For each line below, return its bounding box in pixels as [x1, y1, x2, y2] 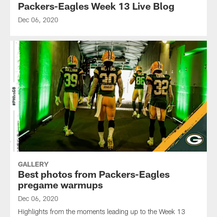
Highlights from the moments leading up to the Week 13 [17, 207, 186, 216]
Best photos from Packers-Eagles [17, 168, 170, 180]
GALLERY [17, 159, 48, 168]
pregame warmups [17, 178, 103, 190]
